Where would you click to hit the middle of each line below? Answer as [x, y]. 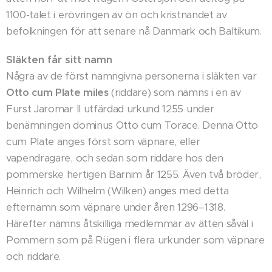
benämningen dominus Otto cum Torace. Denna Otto [132, 126]
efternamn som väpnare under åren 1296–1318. [116, 208]
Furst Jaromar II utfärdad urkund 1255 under [110, 109]
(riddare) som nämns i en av [175, 93]
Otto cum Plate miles [57, 93]
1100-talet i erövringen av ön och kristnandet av [117, 15]
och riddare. [34, 257]
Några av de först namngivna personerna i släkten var [131, 76]
